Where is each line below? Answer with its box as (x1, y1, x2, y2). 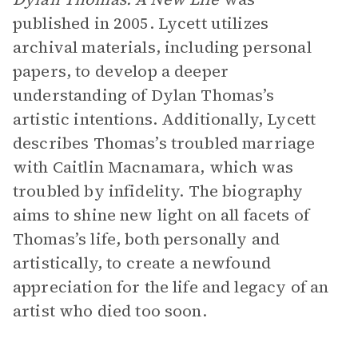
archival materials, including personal (13, 36, 312, 58)
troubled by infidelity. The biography (13, 180, 304, 202)
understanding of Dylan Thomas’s (13, 84, 275, 106)
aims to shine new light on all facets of (13, 204, 309, 226)
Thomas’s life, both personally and (13, 228, 280, 250)
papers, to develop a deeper (13, 60, 229, 82)
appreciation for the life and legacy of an (13, 276, 329, 298)
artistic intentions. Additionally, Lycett (13, 108, 316, 130)
